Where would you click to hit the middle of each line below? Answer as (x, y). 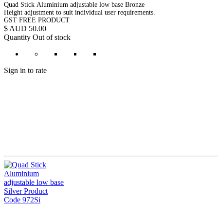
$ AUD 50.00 (25, 28)
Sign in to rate (25, 70)
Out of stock (52, 37)
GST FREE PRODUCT (37, 20)
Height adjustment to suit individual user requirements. (81, 12)
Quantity (17, 37)
